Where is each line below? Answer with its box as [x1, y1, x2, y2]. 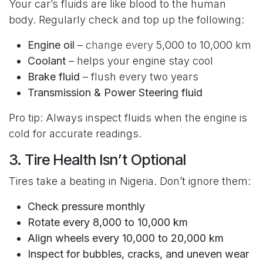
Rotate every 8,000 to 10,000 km [28, 216, 188, 229]
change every [86, 39, 153, 52]
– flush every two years [80, 70, 198, 83]
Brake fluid [28, 70, 80, 83]
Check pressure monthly [28, 200, 145, 213]
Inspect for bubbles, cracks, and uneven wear [28, 248, 249, 261]
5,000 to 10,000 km [153, 39, 251, 52]
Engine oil [28, 39, 75, 52]
